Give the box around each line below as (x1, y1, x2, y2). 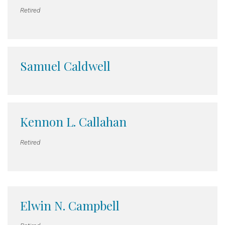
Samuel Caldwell (20, 58, 110, 74)
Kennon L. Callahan (20, 114, 127, 130)
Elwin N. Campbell (20, 197, 120, 213)
